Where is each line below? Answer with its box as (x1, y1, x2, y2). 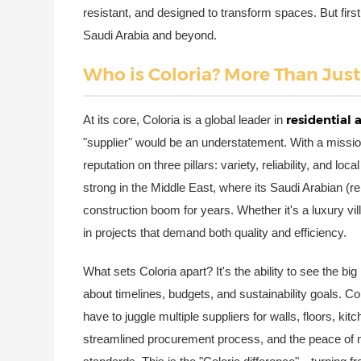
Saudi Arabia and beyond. (83, 27, 218, 42)
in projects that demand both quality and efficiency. (83, 225, 347, 239)
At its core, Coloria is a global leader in (83, 112, 287, 127)
